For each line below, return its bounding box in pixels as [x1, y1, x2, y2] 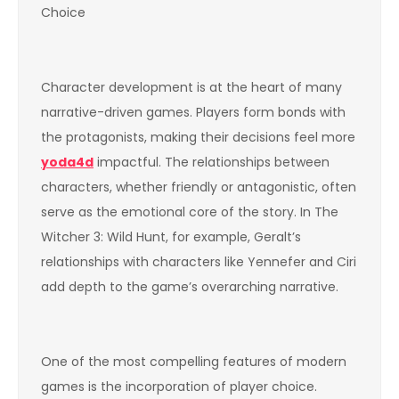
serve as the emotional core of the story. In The [41, 202, 338, 221]
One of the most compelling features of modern [41, 352, 346, 370]
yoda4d [41, 152, 94, 171]
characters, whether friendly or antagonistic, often [41, 177, 356, 196]
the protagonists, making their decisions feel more [41, 127, 355, 146]
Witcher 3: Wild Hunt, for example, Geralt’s [41, 227, 301, 246]
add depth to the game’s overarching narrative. [41, 277, 338, 296]
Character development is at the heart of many [41, 77, 342, 96]
